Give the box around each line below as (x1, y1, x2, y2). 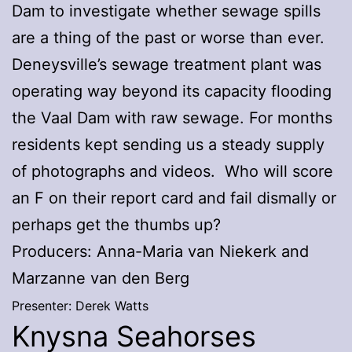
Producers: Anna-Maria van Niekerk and (12, 241, 309, 261)
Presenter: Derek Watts (12, 297, 148, 313)
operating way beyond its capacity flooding (12, 81, 332, 101)
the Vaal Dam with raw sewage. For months (12, 108, 332, 127)
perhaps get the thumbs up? (12, 214, 221, 234)
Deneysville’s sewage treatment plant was (12, 54, 321, 74)
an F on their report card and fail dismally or (12, 188, 336, 207)
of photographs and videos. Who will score (12, 161, 333, 181)
